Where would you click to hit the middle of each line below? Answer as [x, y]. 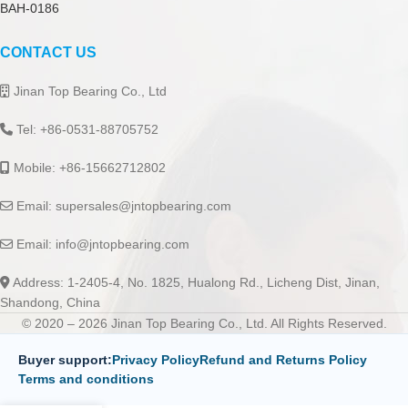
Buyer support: [65, 360]
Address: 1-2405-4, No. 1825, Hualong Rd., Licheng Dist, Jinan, [195, 282]
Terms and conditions [86, 379]
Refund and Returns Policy [283, 360]
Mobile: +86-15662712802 [88, 168]
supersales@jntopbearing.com [143, 206]
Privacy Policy [156, 360]
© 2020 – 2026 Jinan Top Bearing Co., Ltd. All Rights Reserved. [204, 323]
